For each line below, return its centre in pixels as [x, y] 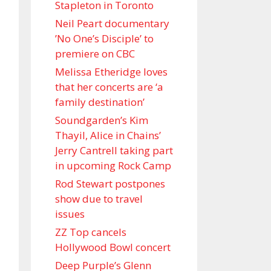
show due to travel [99, 199]
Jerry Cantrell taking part [114, 150]
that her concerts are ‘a [109, 87]
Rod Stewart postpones [110, 184]
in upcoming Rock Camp [113, 165]
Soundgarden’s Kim [102, 120]
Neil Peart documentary [112, 23]
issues [70, 214]
